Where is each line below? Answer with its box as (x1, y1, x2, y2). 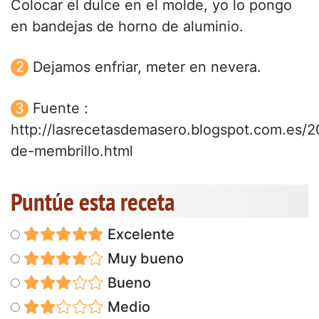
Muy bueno (103, 249, 184, 267)
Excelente (103, 225, 174, 243)
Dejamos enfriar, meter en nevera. (33, 58, 261, 76)
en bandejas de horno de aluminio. (11, 18, 244, 36)
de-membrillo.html (11, 142, 133, 159)
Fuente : (33, 99, 88, 117)
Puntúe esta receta (11, 184, 174, 218)
